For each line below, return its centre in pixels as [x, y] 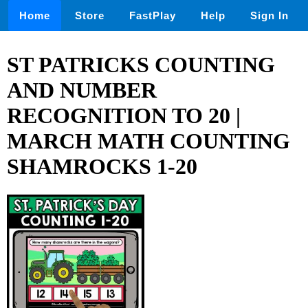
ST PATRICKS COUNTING [141, 65]
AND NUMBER [82, 90]
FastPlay [153, 15]
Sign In [269, 15]
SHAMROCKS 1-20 [102, 167]
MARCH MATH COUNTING [148, 141]
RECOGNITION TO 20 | [124, 116]
